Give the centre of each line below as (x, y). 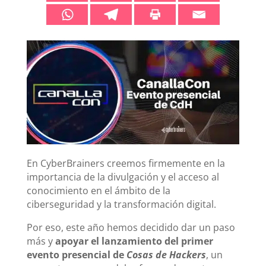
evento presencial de (76, 254)
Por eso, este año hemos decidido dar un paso (131, 227)
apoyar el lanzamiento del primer (134, 241)
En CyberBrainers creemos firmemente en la (126, 163)
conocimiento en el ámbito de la (98, 190)
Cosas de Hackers (166, 254)
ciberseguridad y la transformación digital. (121, 204)
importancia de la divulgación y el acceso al (123, 177)
